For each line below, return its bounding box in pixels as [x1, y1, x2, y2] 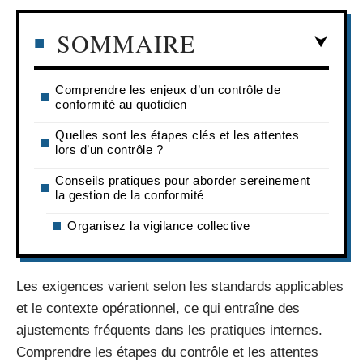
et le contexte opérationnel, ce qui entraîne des [16, 301, 300, 316]
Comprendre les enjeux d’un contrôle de [55, 82, 280, 96]
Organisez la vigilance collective [67, 218, 250, 233]
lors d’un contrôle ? [55, 142, 163, 156]
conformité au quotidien [55, 96, 187, 111]
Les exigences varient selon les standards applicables [16, 279, 344, 294]
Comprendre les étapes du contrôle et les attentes [16, 344, 318, 360]
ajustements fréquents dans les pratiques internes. [16, 322, 322, 338]
